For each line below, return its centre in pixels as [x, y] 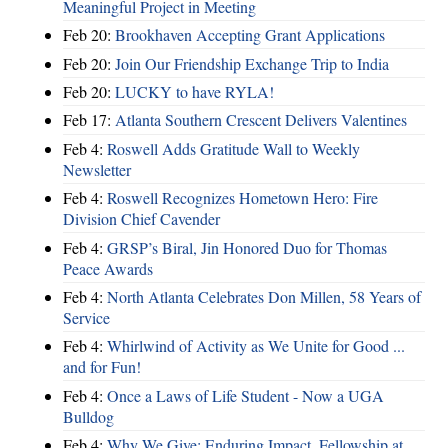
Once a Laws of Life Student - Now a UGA [245, 395]
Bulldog [88, 416]
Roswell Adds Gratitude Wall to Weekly [233, 148]
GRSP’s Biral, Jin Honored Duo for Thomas [247, 247]
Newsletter [97, 169]
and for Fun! [102, 367]
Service [86, 317]
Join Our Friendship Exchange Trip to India [252, 63]
